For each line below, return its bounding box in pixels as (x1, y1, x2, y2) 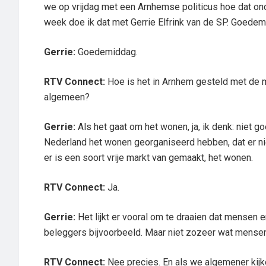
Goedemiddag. (75, 46, 138, 58)
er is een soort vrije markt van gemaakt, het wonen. (44, 152, 253, 163)
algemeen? (44, 91, 90, 103)
